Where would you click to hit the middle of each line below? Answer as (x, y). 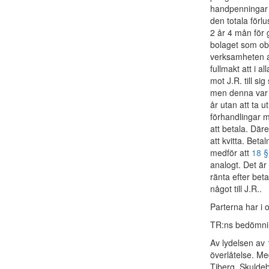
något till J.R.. (236, 189)
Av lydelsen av (239, 243)
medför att (231, 153)
